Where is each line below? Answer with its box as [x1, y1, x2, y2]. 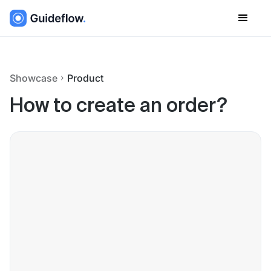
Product [67, 72, 103, 84]
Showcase [10, 72, 57, 84]
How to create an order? [10, 97, 227, 116]
